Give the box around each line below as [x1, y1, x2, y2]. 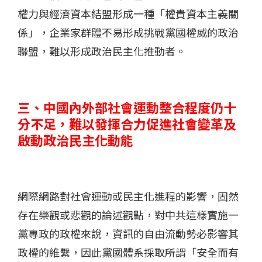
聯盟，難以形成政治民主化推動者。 [18, 43, 186, 59]
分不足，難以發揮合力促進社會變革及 [18, 114, 236, 133]
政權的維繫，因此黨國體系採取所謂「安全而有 [18, 244, 239, 260]
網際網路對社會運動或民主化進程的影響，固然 [18, 188, 239, 204]
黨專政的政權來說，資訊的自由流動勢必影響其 [18, 226, 239, 242]
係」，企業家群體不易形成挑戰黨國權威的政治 [18, 25, 239, 40]
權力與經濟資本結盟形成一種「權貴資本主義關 [18, 6, 239, 22]
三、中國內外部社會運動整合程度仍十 [18, 98, 236, 117]
